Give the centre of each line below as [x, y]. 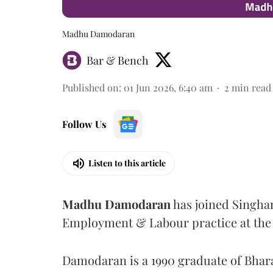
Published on [90, 87]
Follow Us [84, 124]
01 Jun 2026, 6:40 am [168, 87]
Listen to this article [127, 163]
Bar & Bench [118, 60]
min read [251, 87]
